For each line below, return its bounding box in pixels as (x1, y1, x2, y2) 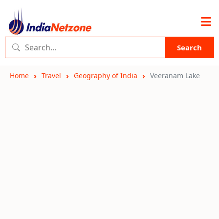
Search (177, 43, 202, 52)
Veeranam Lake (150, 71, 200, 80)
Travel (42, 71, 61, 80)
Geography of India (74, 71, 137, 80)
